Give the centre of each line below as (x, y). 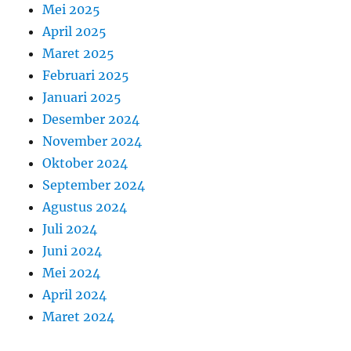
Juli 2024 (70, 228)
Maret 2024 (79, 316)
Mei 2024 (72, 272)
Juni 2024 (72, 250)
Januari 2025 (82, 97)
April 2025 (75, 31)
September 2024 (94, 185)
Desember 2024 (91, 119)
